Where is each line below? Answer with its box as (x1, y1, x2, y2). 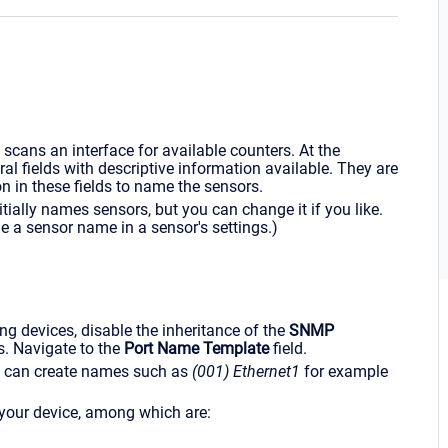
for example (300, 361, 388, 381)
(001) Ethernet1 (192, 361, 300, 381)
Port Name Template (124, 338, 269, 358)
